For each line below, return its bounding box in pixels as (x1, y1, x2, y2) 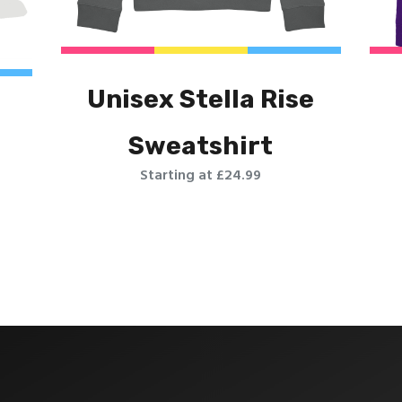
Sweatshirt (128, 130, 274, 161)
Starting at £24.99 (140, 164, 262, 188)
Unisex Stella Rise (87, 83, 315, 114)
